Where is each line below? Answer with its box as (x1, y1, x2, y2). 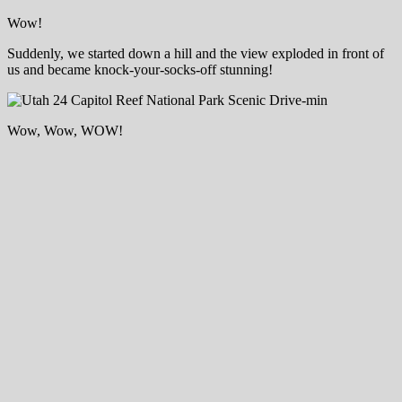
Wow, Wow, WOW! (7, 123, 123, 139)
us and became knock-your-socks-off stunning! (7, 62, 273, 78)
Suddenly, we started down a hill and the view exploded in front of (7, 46, 384, 62)
